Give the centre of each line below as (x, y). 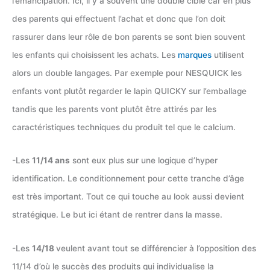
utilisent (229, 55)
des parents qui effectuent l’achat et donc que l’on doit (119, 18)
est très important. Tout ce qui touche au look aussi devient (128, 197)
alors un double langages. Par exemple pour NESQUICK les (127, 73)
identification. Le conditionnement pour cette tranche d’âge (128, 179)
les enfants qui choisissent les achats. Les (95, 55)
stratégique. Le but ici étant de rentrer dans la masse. (117, 215)
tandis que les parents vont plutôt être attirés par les (114, 109)
